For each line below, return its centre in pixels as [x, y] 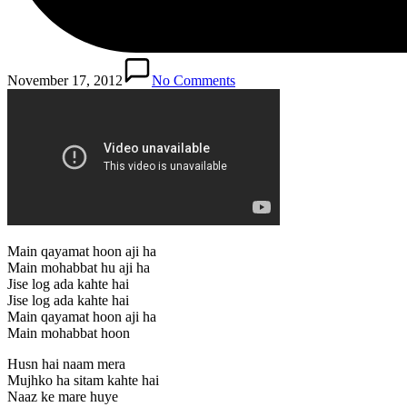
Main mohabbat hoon [69, 333]
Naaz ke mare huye [63, 396]
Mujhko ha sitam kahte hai [83, 380]
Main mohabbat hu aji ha [79, 267]
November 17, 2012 [65, 80]
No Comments [194, 80]
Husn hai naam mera [66, 363]
